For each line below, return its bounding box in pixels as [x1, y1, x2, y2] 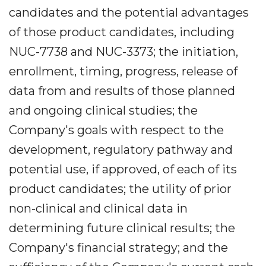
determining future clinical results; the [9, 221, 235, 235]
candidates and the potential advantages [9, 5, 249, 20]
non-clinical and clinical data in [9, 201, 188, 216]
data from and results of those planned [9, 84, 235, 98]
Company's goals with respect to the [9, 123, 224, 137]
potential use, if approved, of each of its [9, 162, 237, 176]
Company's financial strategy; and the [9, 240, 228, 255]
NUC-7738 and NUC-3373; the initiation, [9, 45, 238, 59]
